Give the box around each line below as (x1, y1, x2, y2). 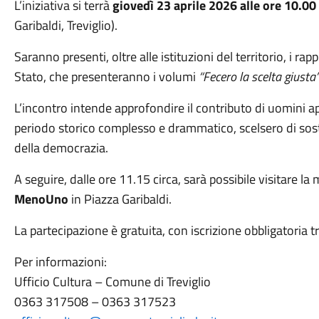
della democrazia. (14, 138, 108, 157)
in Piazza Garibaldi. (68, 189, 172, 209)
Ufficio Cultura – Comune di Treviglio (14, 272, 211, 291)
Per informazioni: (14, 252, 107, 271)
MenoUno (14, 189, 68, 209)
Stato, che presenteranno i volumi (14, 67, 199, 86)
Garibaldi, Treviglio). (14, 16, 117, 35)
